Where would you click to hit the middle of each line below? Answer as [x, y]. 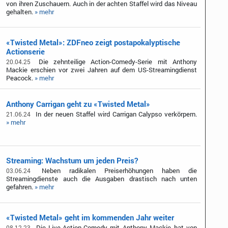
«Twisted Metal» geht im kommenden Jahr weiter [90, 218]
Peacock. [21, 78]
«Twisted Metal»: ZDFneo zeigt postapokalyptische [93, 42]
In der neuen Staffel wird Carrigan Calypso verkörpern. [115, 114]
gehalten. [21, 11]
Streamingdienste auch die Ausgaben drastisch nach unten [102, 179]
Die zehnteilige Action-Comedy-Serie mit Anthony [115, 61]
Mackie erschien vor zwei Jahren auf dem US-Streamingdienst [102, 69]
